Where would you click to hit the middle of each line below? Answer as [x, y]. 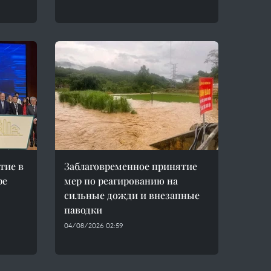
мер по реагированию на [121, 181]
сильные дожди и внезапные [132, 195]
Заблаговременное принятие [131, 166]
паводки [83, 210]
